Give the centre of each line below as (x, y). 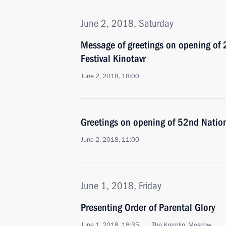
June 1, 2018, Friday (121, 186)
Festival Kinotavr (113, 59)
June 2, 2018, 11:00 (110, 140)
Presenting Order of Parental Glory (148, 207)
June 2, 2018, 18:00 (110, 76)
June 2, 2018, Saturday (127, 23)
